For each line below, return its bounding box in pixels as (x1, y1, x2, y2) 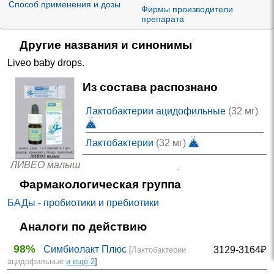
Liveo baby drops (7, 57, 83, 68)
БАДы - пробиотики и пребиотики (7, 197, 160, 208)
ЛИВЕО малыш (10, 159, 80, 170)
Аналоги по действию (19, 220, 147, 234)
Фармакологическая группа (19, 178, 181, 191)
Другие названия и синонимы (19, 38, 192, 51)
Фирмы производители (141, 4, 234, 14)
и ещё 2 (66, 256, 95, 266)
